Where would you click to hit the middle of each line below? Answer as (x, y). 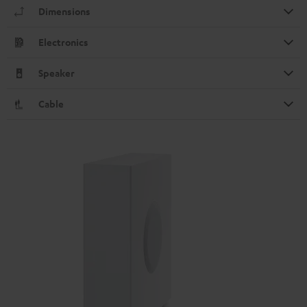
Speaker (57, 73)
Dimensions (64, 11)
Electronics (63, 42)
